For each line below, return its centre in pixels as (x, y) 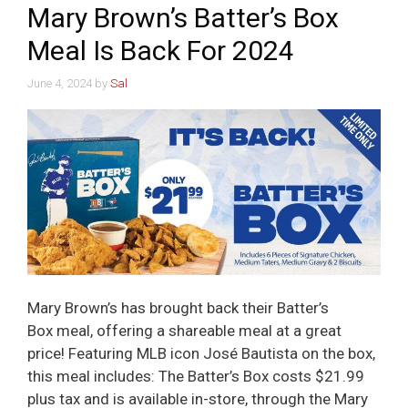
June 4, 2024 (60, 84)
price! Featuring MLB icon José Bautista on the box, (201, 354)
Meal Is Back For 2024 (161, 50)
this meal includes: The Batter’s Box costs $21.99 (196, 377)
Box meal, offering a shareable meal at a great (184, 331)
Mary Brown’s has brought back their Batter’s (178, 308)
